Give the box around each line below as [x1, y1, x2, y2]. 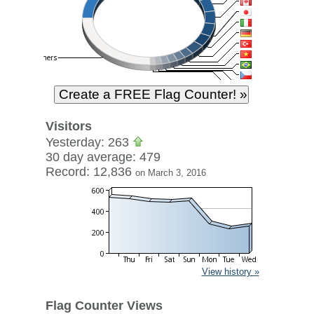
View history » [201, 266, 259, 277]
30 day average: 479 [45, 150, 161, 164]
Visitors [45, 119, 92, 133]
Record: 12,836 [45, 165, 135, 179]
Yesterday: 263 [45, 135, 132, 149]
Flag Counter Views [45, 299, 163, 313]
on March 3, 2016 [135, 168, 206, 178]
